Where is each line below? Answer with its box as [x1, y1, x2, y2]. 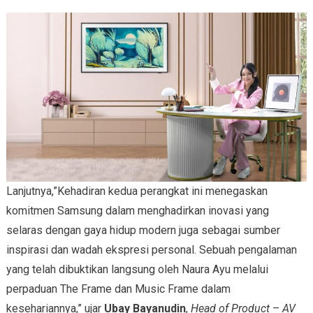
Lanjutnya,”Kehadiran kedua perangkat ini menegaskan [6, 184, 268, 198]
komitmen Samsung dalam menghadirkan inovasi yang [6, 204, 269, 218]
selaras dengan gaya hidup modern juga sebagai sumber [6, 224, 280, 238]
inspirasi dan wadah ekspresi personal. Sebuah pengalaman [6, 243, 297, 257]
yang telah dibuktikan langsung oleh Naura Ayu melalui [6, 263, 268, 277]
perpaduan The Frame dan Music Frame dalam [6, 282, 231, 296]
